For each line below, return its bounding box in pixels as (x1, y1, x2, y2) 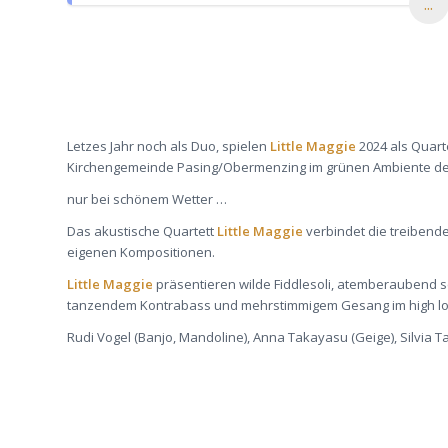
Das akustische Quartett (67, 222, 217, 241)
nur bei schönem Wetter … (67, 190, 227, 209)
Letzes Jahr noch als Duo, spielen (67, 137, 267, 156)
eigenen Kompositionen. (67, 243, 218, 262)
